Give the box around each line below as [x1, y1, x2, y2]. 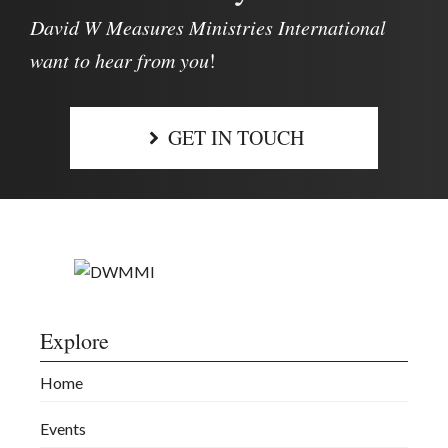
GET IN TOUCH [168, 124, 304, 151]
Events [40, 419, 86, 438]
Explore [40, 326, 109, 355]
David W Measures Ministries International [30, 14, 386, 40]
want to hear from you [30, 47, 209, 73]
